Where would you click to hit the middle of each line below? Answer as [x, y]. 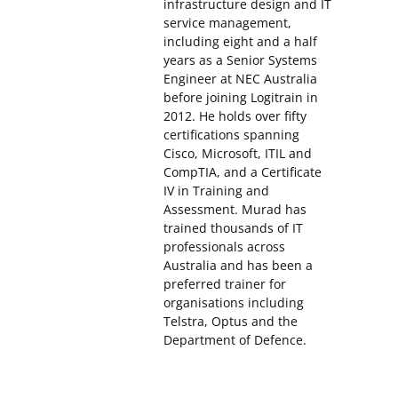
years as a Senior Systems [240, 60]
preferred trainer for [225, 284]
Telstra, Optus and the [231, 322]
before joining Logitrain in [241, 98]
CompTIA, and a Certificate [243, 172]
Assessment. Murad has [235, 210]
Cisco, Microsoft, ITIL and [238, 154]
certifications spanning [231, 135]
